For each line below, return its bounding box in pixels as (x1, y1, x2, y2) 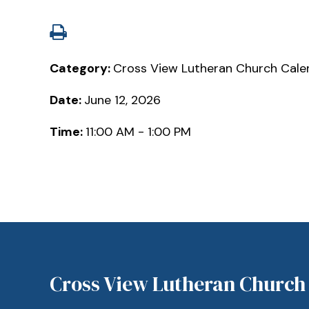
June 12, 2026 (84, 91, 161, 108)
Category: (50, 59, 113, 77)
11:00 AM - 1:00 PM (86, 123, 191, 140)
